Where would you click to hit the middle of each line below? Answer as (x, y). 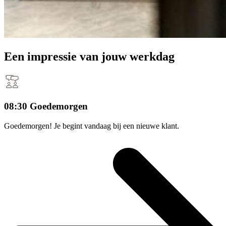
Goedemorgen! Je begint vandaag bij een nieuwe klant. (92, 126)
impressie (52, 56)
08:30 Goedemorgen (46, 106)
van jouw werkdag (126, 56)
